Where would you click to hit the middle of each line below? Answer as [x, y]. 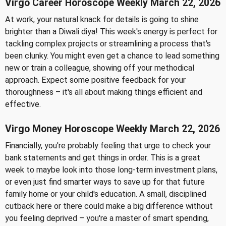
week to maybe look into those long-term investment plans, [111, 170]
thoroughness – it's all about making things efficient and [104, 92]
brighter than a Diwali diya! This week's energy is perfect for [111, 32]
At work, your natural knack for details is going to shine [102, 20]
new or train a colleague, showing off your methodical [100, 68]
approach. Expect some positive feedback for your [95, 80]
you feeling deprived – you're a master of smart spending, [107, 218]
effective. [23, 104]
